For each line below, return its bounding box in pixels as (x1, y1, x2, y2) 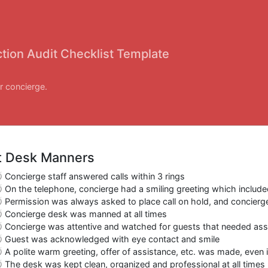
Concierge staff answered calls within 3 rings (5, 170, 185, 181)
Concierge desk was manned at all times (5, 208, 167, 219)
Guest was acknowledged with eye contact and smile (5, 233, 220, 244)
